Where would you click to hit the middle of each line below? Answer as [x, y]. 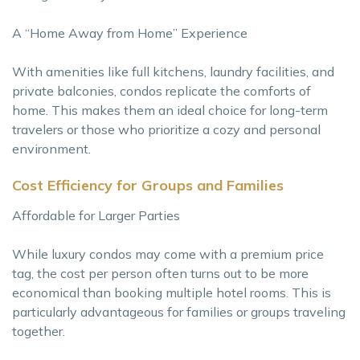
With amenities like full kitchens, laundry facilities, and [173, 72]
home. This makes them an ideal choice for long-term [170, 110]
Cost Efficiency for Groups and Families [148, 186]
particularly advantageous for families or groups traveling [179, 312]
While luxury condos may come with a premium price [168, 254]
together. [39, 331]
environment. [51, 149]
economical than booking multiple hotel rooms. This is [172, 293]
